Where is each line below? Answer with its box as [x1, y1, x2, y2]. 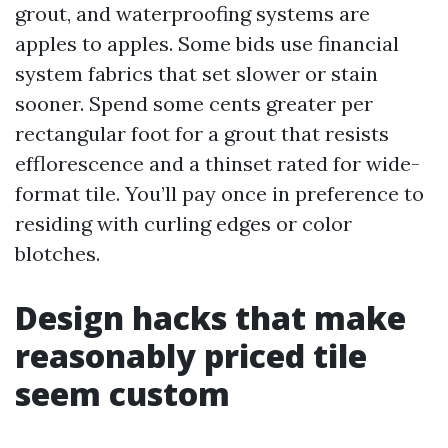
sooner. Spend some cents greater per [15, 91, 373, 116]
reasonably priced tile [15, 334, 367, 377]
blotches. [15, 241, 100, 266]
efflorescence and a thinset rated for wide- [15, 151, 420, 176]
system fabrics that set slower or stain [15, 61, 378, 86]
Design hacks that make [15, 296, 406, 339]
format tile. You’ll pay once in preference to [15, 181, 424, 206]
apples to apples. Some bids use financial [15, 31, 399, 56]
